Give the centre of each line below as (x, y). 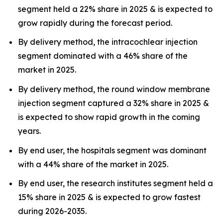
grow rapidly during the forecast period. (95, 23)
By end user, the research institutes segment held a (115, 183)
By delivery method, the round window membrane (114, 89)
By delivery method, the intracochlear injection (108, 42)
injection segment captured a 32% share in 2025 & (113, 103)
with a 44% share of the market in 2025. (93, 164)
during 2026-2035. (52, 211)
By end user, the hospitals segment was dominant (112, 150)
